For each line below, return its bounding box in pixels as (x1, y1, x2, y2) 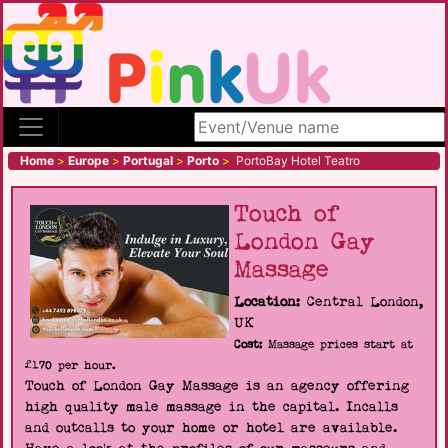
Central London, (300, 292, 423, 312)
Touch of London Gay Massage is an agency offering (25, 376, 409, 396)
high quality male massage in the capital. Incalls (25, 397, 398, 417)
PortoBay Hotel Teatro (230, 153, 360, 168)
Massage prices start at (262, 336, 413, 353)
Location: (234, 292, 300, 312)
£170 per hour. (25, 357, 116, 374)
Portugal (123, 153, 173, 168)
